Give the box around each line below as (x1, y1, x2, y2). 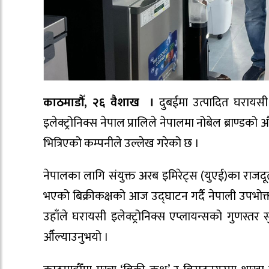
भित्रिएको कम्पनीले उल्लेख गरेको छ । (43, 133, 199, 154)
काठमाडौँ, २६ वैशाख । (43, 92, 155, 113)
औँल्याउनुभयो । (43, 227, 109, 248)
